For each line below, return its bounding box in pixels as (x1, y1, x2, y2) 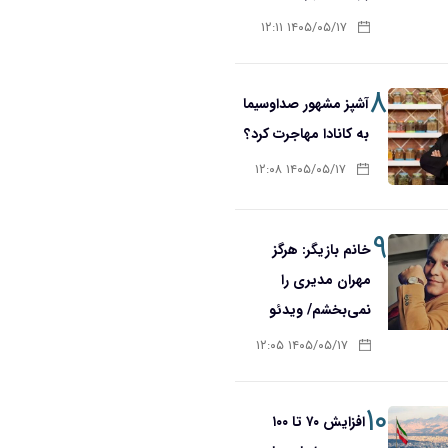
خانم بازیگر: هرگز (272, 238, 371, 261)
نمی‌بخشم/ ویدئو (268, 298, 371, 321)
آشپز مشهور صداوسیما (243, 92, 370, 115)
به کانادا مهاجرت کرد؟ (244, 122, 370, 145)
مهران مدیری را (280, 268, 371, 291)
